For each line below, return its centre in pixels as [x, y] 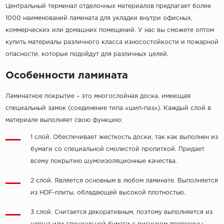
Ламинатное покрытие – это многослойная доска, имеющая [98, 96]
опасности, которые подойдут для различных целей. [87, 54]
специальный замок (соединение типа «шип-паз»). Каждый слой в [108, 108]
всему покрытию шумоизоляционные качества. [103, 161]
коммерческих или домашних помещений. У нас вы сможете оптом [109, 30]
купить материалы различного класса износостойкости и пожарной [112, 42]
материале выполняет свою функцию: [64, 120]
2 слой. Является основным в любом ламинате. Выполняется [124, 181]
